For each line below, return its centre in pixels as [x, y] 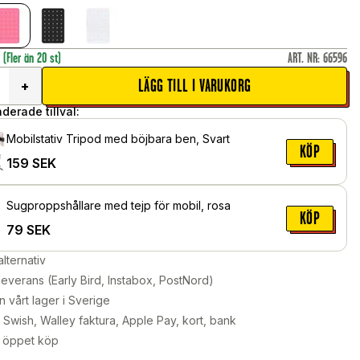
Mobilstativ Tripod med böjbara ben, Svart [119, 138]
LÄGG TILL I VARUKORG [194, 86]
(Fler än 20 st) [33, 58]
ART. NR [302, 58]
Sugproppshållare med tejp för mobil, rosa [119, 205]
